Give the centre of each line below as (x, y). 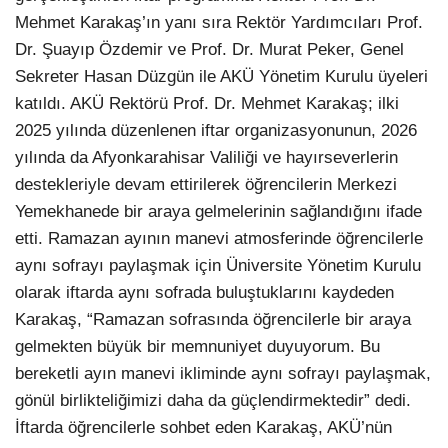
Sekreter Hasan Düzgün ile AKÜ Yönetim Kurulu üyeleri (221, 77)
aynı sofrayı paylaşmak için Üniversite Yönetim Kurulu (218, 266)
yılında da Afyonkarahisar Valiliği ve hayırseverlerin (206, 158)
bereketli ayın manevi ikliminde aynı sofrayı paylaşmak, (223, 374)
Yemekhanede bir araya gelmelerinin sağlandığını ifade (218, 212)
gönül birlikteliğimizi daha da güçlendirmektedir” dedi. (213, 401)
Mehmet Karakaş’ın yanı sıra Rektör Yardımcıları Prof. (219, 23)
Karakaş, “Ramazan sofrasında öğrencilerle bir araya (213, 320)
